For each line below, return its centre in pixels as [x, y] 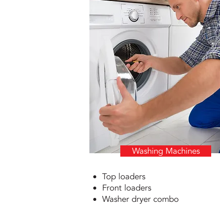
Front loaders [127, 188]
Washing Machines [166, 151]
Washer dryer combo [140, 199]
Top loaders [124, 177]
